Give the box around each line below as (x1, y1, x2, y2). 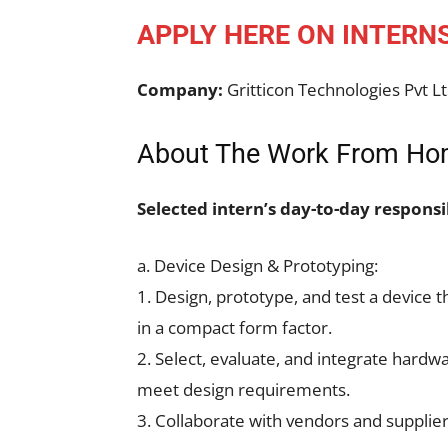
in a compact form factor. (137, 316, 332, 339)
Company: (137, 78, 223, 101)
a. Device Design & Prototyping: (137, 254, 378, 277)
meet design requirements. (137, 378, 350, 401)
